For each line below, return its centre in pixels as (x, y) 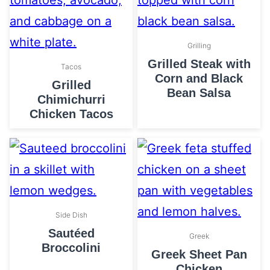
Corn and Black (199, 78)
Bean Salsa (199, 93)
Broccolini (71, 247)
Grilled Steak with (199, 64)
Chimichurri (71, 99)
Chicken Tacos (71, 114)
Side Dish (71, 215)
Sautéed (71, 233)
